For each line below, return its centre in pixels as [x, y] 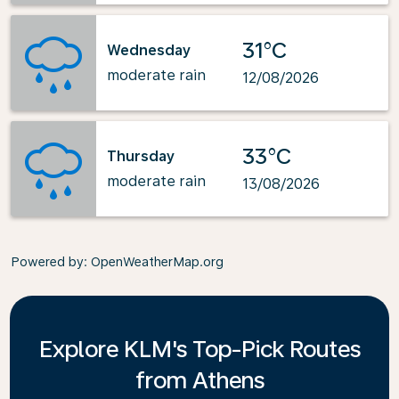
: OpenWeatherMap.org [154, 262]
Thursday [141, 156]
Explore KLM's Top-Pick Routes [199, 349]
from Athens [199, 380]
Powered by [47, 262]
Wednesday [149, 50]
